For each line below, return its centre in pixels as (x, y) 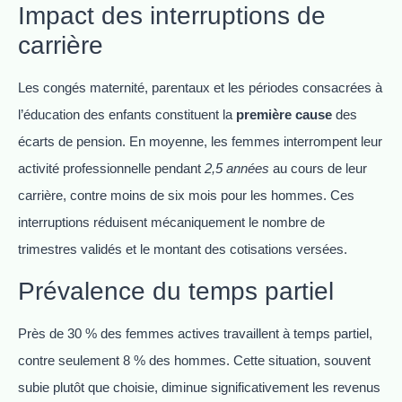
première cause (284, 115)
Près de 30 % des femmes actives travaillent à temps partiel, (195, 333)
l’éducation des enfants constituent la (127, 115)
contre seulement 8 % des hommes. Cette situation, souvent (194, 360)
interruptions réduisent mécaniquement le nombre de (171, 223)
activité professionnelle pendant (111, 169)
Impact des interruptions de (172, 16)
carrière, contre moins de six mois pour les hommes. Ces (186, 196)
